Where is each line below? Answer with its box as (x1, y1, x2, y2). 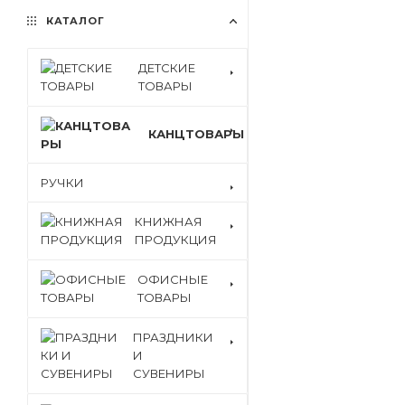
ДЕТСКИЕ (138, 61, 195, 75)
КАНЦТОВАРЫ (148, 127, 244, 141)
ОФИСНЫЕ (137, 272, 208, 287)
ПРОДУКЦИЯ (135, 232, 217, 247)
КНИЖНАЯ (135, 214, 202, 229)
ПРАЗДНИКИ (133, 330, 213, 344)
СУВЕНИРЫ (133, 366, 205, 381)
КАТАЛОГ (42, 14, 105, 27)
